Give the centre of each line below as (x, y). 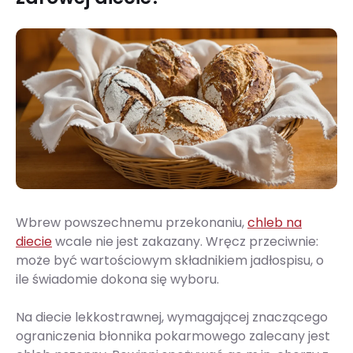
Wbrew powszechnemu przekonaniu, (132, 223)
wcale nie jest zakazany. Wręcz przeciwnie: (185, 242)
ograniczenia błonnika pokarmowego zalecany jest (173, 336)
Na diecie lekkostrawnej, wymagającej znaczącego (172, 318)
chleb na (275, 223)
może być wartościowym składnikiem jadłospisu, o (170, 261)
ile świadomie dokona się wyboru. (117, 280)
